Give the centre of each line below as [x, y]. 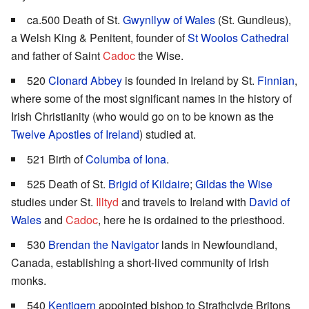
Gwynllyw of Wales [169, 20]
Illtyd [107, 202]
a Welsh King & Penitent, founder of [99, 38]
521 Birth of [56, 159]
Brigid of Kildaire [149, 184]
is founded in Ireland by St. [190, 81]
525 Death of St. [68, 184]
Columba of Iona [126, 159]
